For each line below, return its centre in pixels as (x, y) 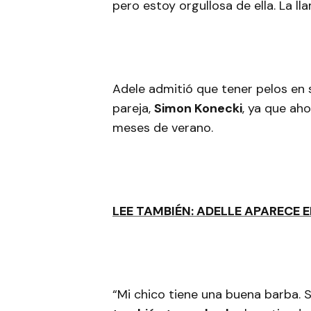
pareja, (133, 108)
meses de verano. (165, 128)
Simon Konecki (198, 108)
